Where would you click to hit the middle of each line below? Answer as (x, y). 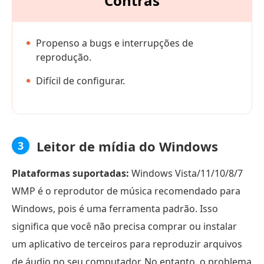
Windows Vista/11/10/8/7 (186, 173)
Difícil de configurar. (80, 80)
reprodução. (64, 57)
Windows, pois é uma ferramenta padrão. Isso (115, 208)
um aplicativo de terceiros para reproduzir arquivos (127, 244)
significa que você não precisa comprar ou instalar (124, 226)
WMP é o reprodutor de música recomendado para (126, 191)
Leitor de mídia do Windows (127, 146)
